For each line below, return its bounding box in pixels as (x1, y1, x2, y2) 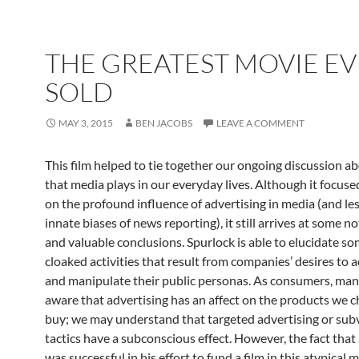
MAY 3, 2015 (58, 117, 113, 129)
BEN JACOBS (135, 117, 192, 129)
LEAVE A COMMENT (216, 117, 305, 129)
